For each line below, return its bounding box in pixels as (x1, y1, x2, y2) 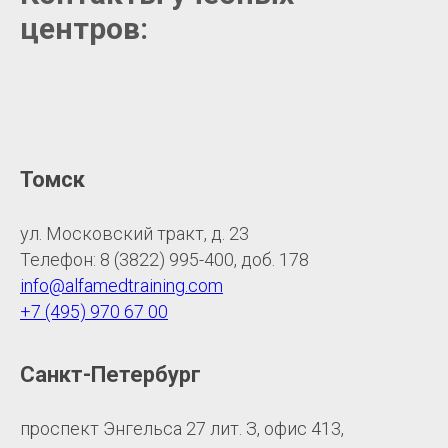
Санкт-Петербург (20, 361, 201, 387)
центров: (20, 10, 148, 46)
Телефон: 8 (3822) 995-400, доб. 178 (20, 248, 309, 270)
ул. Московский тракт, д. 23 (20, 222, 249, 244)
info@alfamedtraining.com (20, 274, 223, 296)
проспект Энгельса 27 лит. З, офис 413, (20, 417, 344, 439)
